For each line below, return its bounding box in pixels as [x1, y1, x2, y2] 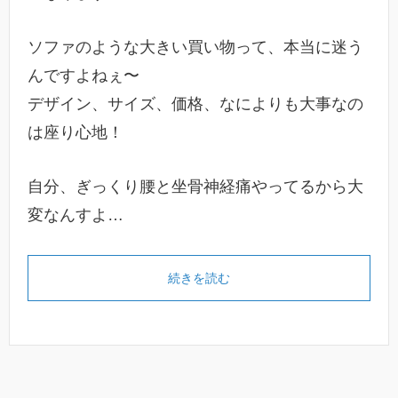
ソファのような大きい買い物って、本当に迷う [28, 38, 363, 57]
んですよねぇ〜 [28, 67, 139, 85]
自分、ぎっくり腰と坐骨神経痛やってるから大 [28, 177, 363, 195]
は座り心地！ [28, 123, 123, 142]
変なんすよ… [28, 205, 123, 224]
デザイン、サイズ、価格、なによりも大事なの [28, 95, 363, 114]
